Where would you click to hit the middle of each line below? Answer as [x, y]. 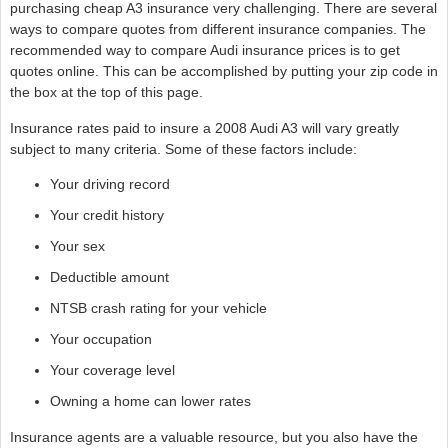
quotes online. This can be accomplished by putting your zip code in [223, 71]
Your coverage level [112, 370]
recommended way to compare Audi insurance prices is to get [204, 50]
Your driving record [109, 184]
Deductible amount [109, 277]
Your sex [77, 246]
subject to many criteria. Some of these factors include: [183, 148]
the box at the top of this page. [106, 92]
